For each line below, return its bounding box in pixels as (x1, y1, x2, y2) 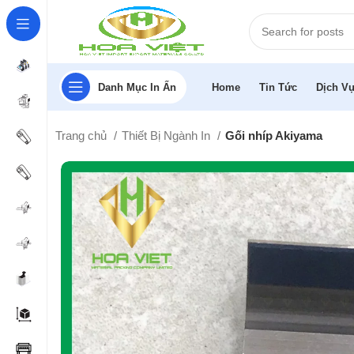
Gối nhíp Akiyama (225, 129, 323, 142)
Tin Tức (259, 81, 297, 93)
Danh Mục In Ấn (98, 81, 176, 93)
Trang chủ (55, 129, 111, 142)
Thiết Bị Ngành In (122, 129, 214, 142)
